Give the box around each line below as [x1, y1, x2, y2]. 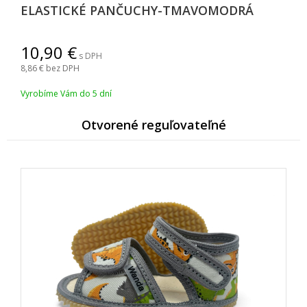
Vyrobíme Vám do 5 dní [21, 88, 112, 99]
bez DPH [46, 62, 79, 74]
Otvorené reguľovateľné [81, 116, 226, 133]
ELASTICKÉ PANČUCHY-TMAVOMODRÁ [21, 2, 254, 19]
